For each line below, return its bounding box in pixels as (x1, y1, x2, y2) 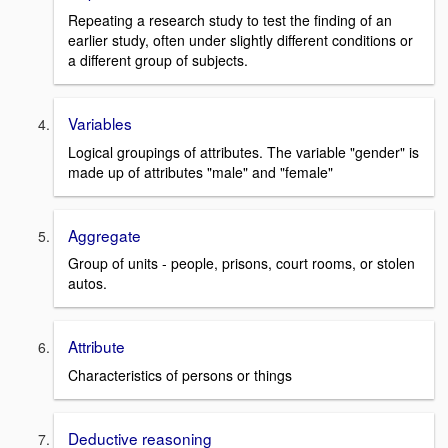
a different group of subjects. (68, 50, 248, 71)
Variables (68, 112, 132, 135)
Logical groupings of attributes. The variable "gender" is (68, 141, 419, 162)
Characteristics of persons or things (68, 365, 292, 386)
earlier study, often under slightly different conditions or (68, 30, 413, 51)
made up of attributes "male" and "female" (68, 161, 333, 182)
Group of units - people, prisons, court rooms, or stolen (68, 253, 415, 274)
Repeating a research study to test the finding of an (68, 10, 392, 31)
